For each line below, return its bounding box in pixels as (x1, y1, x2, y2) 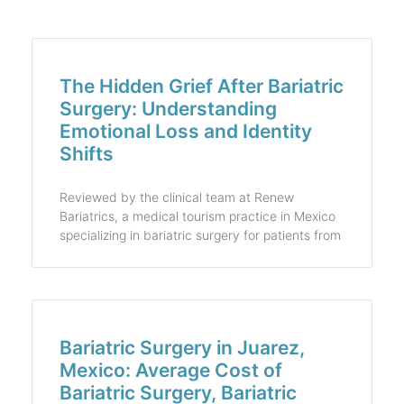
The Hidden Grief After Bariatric (60, 74, 344, 97)
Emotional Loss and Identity (60, 119, 312, 142)
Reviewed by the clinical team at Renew (60, 188, 294, 205)
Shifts (60, 142, 114, 165)
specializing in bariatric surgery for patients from (60, 226, 341, 243)
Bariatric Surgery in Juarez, (60, 335, 305, 359)
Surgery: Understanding (60, 96, 277, 120)
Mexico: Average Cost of (60, 358, 282, 381)
